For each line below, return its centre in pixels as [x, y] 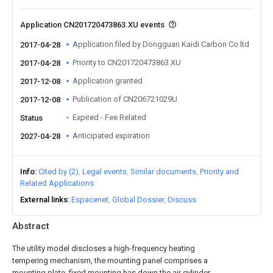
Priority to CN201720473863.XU [127, 62]
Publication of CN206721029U [125, 99]
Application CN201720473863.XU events [93, 25]
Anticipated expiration [111, 136]
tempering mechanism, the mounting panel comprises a [110, 261]
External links [44, 200]
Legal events [105, 172]
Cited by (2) [58, 172]
